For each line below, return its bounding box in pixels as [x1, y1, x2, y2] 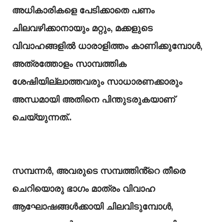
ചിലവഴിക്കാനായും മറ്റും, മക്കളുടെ [12, 22, 153, 34]
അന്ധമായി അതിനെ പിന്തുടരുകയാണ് [12, 94, 175, 105]
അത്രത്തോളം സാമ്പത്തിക [12, 58, 126, 69]
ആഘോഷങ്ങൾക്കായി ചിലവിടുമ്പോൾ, [12, 201, 173, 212]
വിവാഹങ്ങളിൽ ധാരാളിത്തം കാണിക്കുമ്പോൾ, [12, 40, 202, 52]
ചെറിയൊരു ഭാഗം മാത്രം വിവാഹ [12, 183, 155, 194]
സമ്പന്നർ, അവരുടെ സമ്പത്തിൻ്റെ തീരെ [12, 165, 185, 176]
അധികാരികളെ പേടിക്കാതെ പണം [12, 4, 155, 16]
